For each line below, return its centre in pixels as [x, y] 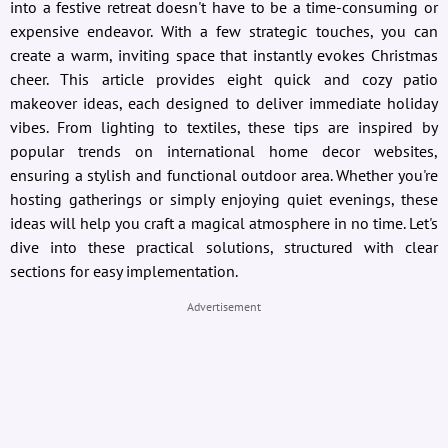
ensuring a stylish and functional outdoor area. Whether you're [224, 174]
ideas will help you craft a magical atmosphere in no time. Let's [224, 222]
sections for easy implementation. [124, 270]
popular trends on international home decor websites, [224, 150]
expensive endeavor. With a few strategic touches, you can [224, 30]
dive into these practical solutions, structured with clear [224, 246]
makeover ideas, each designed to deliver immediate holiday [224, 102]
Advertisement [224, 306]
